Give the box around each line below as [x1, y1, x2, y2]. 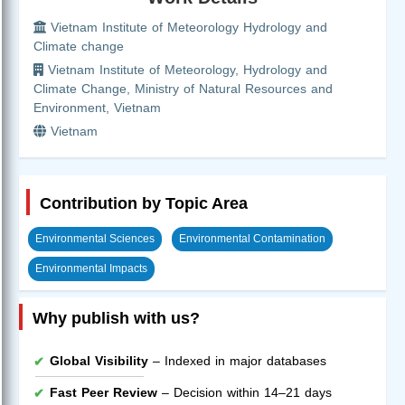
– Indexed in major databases [148, 353, 326, 368]
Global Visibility [50, 353, 148, 368]
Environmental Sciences [35, 231, 155, 245]
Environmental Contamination [179, 231, 325, 245]
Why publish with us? [33, 308, 200, 327]
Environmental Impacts [35, 261, 147, 275]
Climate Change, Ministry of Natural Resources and [33, 80, 333, 96]
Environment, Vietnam [33, 99, 161, 115]
